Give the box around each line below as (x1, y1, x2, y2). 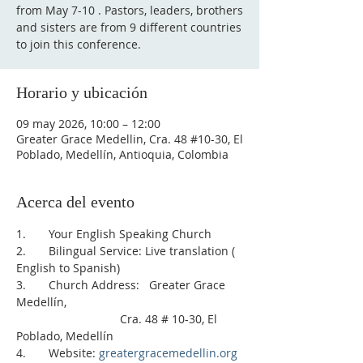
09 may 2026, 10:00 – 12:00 (16, 116, 160, 131)
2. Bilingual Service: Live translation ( (16, 243, 238, 258)
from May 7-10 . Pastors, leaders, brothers (16, 2, 243, 18)
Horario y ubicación (16, 83, 147, 101)
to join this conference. (16, 36, 141, 52)
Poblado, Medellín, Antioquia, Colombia (16, 147, 228, 162)
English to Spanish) (16, 260, 133, 275)
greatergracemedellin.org (99, 345, 237, 361)
